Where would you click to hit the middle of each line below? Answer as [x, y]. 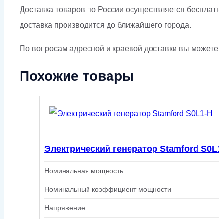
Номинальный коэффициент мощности [108, 189]
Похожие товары [77, 76]
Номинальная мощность [84, 170]
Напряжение [65, 208]
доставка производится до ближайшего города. [105, 25]
